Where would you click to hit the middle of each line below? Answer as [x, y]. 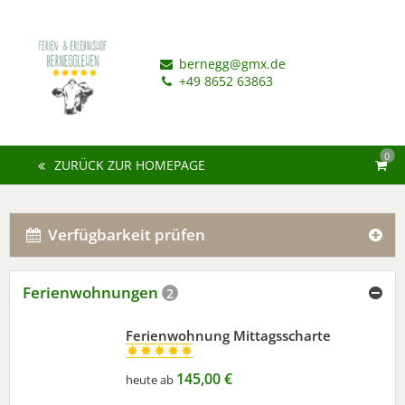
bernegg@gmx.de [231, 64]
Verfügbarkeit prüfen [124, 234]
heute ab [149, 379]
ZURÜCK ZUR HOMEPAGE [130, 165]
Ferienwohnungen [92, 292]
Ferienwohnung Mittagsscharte [228, 335]
